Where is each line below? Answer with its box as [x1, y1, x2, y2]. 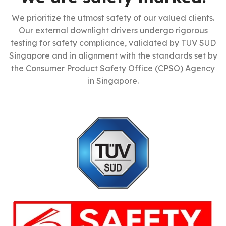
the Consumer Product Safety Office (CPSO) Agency [11, 63, 215, 73]
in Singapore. [87, 75, 139, 86]
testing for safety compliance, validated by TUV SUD [10, 37, 216, 48]
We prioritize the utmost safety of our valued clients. [12, 12, 214, 23]
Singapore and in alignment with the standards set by [9, 50, 217, 61]
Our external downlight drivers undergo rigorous [18, 25, 208, 35]
